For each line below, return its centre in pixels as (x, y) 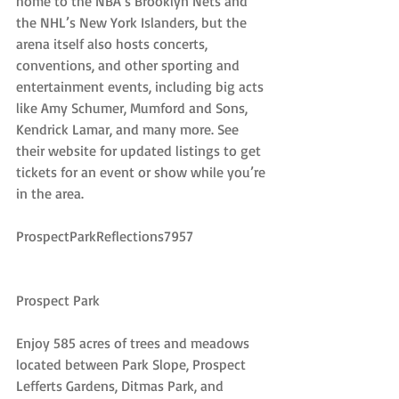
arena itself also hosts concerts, (114, 44)
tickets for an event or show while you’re (142, 172)
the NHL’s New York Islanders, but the (133, 23)
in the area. (50, 194)
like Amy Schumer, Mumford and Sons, (134, 108)
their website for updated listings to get (140, 151)
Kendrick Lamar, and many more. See (129, 130)
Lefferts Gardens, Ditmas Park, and (122, 386)
